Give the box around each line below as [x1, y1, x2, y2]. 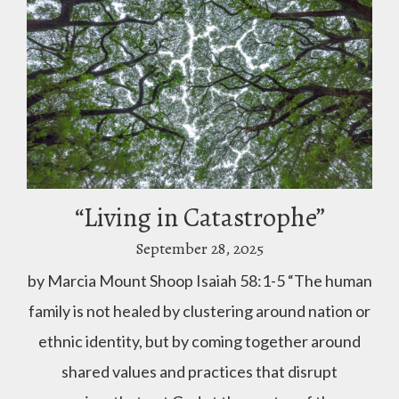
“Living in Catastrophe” [74, 199, 325, 236]
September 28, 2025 [135, 237, 264, 259]
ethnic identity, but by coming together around [38, 330, 361, 351]
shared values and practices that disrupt [61, 361, 338, 381]
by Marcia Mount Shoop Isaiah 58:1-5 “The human [27, 270, 372, 290]
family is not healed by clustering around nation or [28, 300, 370, 321]
